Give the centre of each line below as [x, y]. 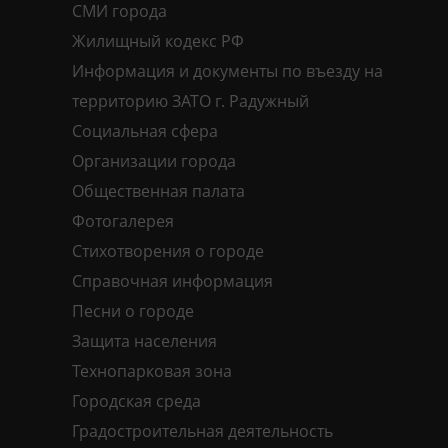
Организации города [154, 161]
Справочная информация [172, 281]
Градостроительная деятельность [202, 431]
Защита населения [144, 341]
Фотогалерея [123, 221]
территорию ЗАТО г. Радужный [190, 101]
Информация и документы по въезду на [227, 71]
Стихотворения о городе [168, 251]
